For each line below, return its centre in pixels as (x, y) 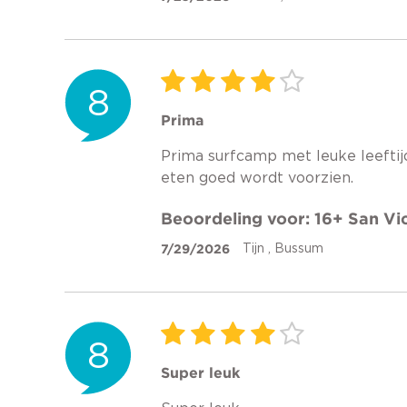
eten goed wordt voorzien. (257, 178)
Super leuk (200, 372)
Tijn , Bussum (283, 249)
